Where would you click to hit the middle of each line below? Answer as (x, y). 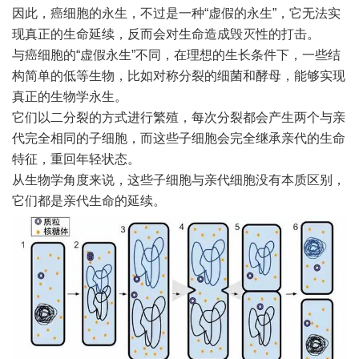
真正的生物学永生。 (70, 97)
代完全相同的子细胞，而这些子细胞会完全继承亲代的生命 (179, 139)
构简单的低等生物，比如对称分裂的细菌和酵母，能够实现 (179, 76)
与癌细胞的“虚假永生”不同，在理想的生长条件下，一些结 (176, 55)
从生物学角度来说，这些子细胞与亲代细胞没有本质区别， (179, 180)
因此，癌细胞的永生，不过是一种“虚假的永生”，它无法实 (176, 14)
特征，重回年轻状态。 (76, 159)
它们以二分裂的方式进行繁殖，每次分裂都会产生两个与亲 (179, 118)
